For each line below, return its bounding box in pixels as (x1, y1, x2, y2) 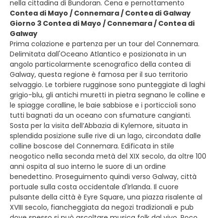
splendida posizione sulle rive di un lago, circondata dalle (10, 131, 201, 141)
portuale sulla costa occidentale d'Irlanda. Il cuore (10, 182, 179, 192)
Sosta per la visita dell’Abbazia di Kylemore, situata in (10, 121, 188, 130)
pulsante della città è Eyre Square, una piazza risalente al (10, 192, 202, 202)
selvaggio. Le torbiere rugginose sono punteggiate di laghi (10, 80, 205, 90)
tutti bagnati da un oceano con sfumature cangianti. (10, 110, 191, 120)
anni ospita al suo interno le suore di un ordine (10, 162, 166, 171)
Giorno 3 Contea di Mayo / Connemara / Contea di (10, 18, 195, 28)
